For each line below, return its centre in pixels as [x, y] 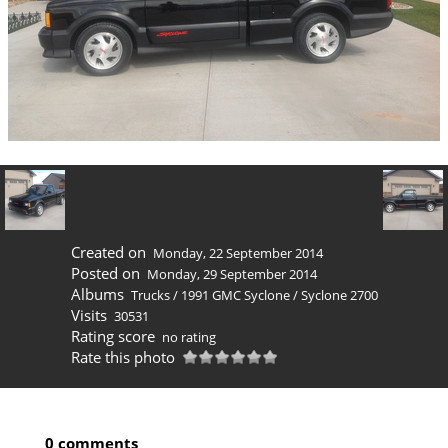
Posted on [105, 273]
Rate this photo [122, 357]
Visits [88, 315]
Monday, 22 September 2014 [238, 253]
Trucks [150, 295]
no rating [189, 337]
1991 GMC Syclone [235, 295]
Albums [97, 294]
